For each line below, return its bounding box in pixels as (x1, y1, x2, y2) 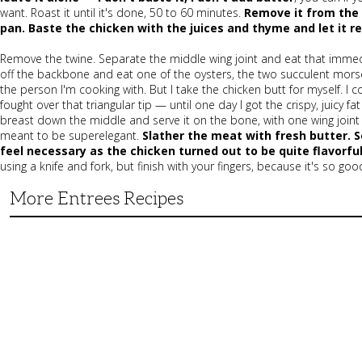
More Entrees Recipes (10, 187, 183, 208)
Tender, (9, 224, 36, 236)
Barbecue (9, 269, 44, 281)
